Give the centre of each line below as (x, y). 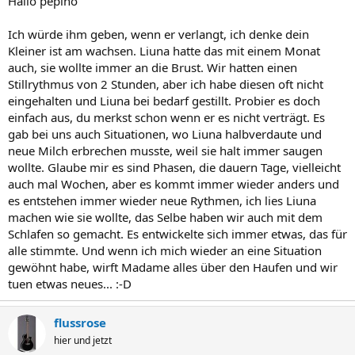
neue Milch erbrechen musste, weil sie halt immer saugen (165, 151)
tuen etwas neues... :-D (70, 284)
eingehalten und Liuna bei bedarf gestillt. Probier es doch (164, 101)
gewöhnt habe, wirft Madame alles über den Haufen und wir (173, 267)
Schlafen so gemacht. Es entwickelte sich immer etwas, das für (177, 234)
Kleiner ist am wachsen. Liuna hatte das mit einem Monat (164, 51)
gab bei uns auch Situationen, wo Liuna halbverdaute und (165, 134)
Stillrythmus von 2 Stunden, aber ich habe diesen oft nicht (166, 84)
